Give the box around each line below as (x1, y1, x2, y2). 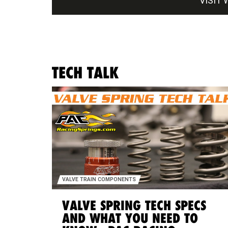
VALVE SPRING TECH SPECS (62, 197, 206, 214)
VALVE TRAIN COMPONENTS (62, 176, 136, 183)
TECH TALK (52, 63, 119, 82)
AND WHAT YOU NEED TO (62, 210, 198, 227)
